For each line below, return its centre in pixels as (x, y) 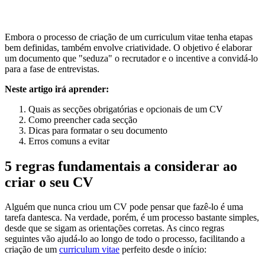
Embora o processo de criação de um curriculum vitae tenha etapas (129, 37)
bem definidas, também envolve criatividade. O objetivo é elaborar (128, 47)
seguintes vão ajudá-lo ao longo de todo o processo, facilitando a (125, 239)
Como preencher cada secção (83, 119)
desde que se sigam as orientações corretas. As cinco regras (114, 228)
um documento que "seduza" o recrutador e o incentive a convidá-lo (131, 58)
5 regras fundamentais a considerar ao (121, 166)
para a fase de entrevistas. (52, 69)
